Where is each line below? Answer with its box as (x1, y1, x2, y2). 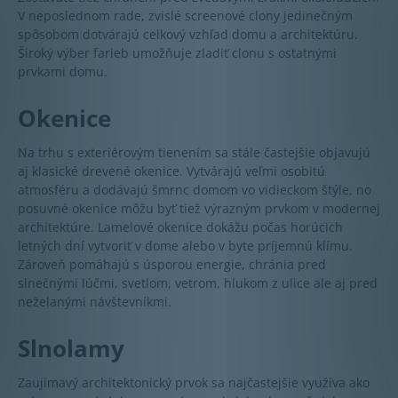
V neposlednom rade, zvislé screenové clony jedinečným (18, 6, 353, 24)
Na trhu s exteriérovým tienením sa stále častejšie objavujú (18, 143, 370, 161)
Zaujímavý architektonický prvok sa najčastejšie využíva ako (18, 373, 370, 391)
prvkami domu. (18, 62, 107, 80)
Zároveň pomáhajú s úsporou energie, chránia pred (18, 255, 326, 273)
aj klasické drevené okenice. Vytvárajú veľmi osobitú (18, 162, 325, 179)
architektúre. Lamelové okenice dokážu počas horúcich (18, 218, 343, 235)
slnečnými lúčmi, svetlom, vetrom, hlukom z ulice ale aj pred (18, 274, 378, 291)
